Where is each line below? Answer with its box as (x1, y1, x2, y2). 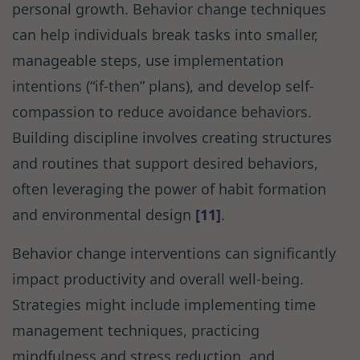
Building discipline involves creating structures (12, 128, 332, 148)
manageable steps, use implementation (12, 51, 284, 71)
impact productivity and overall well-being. (12, 269, 304, 289)
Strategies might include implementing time (12, 295, 316, 315)
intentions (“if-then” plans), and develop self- (12, 76, 314, 96)
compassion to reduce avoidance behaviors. (12, 102, 312, 122)
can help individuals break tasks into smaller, (12, 25, 318, 45)
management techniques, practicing (12, 321, 260, 341)
